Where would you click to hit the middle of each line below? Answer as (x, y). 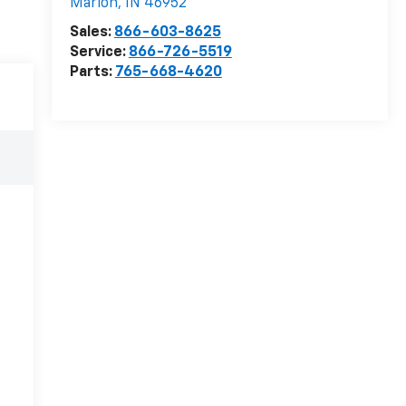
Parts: (92, 73)
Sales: (92, 33)
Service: (99, 53)
